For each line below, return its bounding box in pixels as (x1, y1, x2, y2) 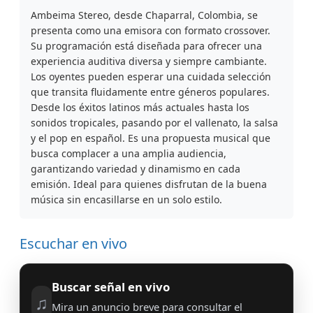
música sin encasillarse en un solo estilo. (31, 193, 222, 206)
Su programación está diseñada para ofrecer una (31, 39, 262, 52)
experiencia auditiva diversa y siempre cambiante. (31, 54, 267, 68)
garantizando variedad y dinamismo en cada (31, 162, 240, 175)
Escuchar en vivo (20, 234, 127, 253)
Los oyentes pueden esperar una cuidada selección (31, 70, 271, 83)
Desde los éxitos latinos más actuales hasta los (31, 101, 249, 114)
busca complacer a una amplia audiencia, (31, 147, 226, 160)
